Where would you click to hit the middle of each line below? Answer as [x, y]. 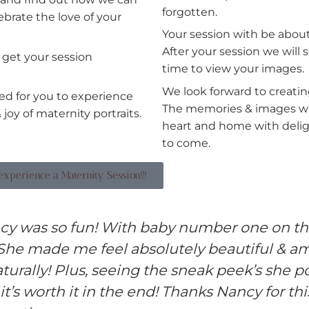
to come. [187, 143]
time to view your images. [235, 69]
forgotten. [190, 12]
